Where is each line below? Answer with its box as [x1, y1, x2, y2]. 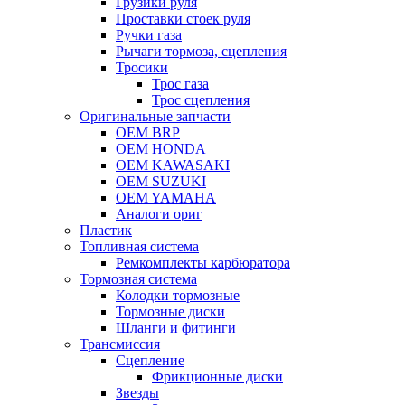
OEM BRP [116, 125, 180, 140]
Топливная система [80, 239, 199, 254]
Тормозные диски [116, 304, 225, 319]
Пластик [80, 222, 132, 238]
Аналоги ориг [116, 206, 202, 221]
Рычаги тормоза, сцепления [116, 43, 287, 59]
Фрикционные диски [152, 369, 283, 384]
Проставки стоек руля [116, 11, 250, 26]
